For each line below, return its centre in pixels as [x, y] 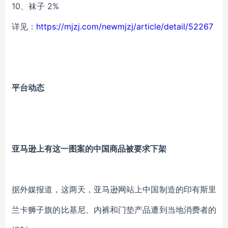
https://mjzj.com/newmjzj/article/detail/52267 [125, 26]
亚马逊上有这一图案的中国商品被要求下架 [89, 149]
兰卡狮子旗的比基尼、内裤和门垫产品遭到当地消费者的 [114, 210]
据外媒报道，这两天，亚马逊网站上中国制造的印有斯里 [114, 189]
